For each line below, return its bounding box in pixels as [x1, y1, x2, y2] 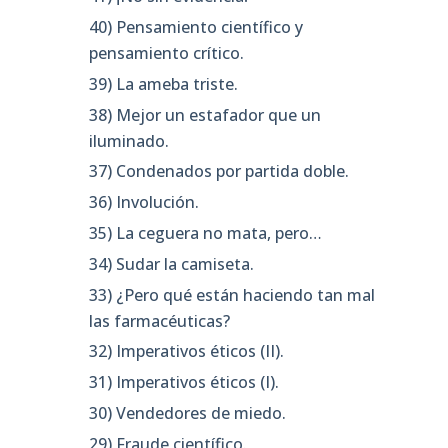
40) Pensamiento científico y [89, 16, 304, 39]
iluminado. [89, 129, 170, 152]
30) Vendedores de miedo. [89, 401, 287, 424]
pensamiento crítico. [89, 42, 245, 65]
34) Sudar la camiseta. [89, 252, 255, 275]
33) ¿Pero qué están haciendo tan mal [89, 283, 376, 306]
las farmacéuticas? [89, 309, 231, 332]
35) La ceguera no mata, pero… [89, 222, 323, 244]
